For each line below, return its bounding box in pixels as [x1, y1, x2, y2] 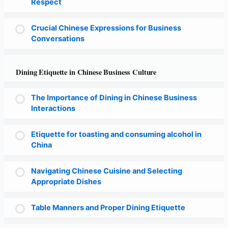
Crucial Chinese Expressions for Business [31, 23, 181, 33]
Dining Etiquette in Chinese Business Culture [16, 67, 157, 78]
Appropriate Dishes [31, 177, 101, 187]
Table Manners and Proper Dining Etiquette [31, 203, 185, 213]
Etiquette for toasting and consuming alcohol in [31, 130, 202, 139]
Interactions [31, 104, 75, 113]
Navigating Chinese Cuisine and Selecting [31, 166, 182, 176]
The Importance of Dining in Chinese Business [31, 93, 197, 103]
